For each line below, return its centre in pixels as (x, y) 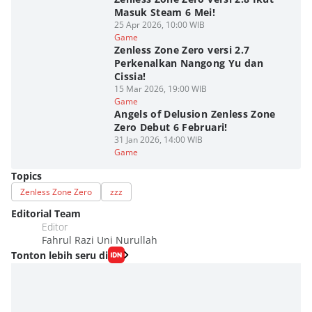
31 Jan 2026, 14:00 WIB (158, 140)
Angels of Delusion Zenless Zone (195, 114)
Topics (26, 176)
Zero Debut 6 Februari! (171, 127)
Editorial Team (46, 213)
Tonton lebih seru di (60, 255)
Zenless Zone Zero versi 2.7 (182, 50)
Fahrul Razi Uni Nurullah (100, 240)
